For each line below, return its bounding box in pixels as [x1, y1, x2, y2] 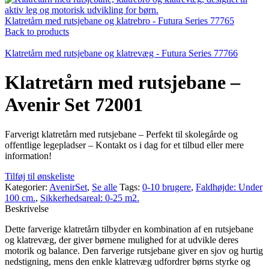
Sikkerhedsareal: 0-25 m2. [40, 192, 139, 203]
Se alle [92, 181, 117, 192]
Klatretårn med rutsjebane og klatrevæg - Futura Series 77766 [5, 48, 238, 58]
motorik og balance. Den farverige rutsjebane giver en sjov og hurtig [5, 245, 263, 256]
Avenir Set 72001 [5, 94, 143, 116]
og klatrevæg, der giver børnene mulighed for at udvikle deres [5, 234, 238, 245]
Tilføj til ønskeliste [5, 171, 74, 181]
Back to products [5, 26, 69, 37]
